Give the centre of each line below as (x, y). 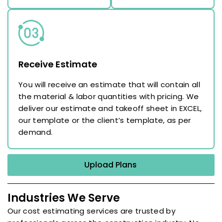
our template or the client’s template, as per (105, 120)
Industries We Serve (64, 198)
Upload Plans (111, 165)
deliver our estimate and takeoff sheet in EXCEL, (110, 108)
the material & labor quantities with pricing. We (109, 96)
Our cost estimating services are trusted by (91, 211)
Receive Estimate (58, 64)
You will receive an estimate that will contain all (109, 84)
